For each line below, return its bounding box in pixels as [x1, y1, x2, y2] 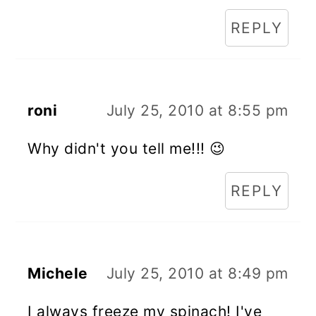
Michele [28, 265, 88, 282]
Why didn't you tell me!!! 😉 [28, 140, 226, 157]
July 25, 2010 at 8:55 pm [106, 102, 288, 119]
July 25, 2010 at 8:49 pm [106, 265, 288, 282]
